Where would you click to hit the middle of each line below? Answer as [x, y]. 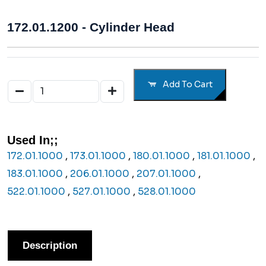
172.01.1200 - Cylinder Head [91, 27]
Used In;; [33, 140]
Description [50, 245]
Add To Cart [186, 85]
